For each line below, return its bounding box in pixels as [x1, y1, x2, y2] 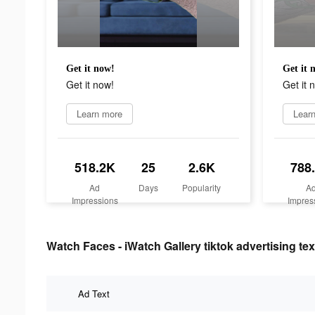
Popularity [182, 181, 221, 193]
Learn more [77, 106, 122, 120]
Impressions [71, 193, 118, 206]
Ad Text [78, 286, 110, 300]
